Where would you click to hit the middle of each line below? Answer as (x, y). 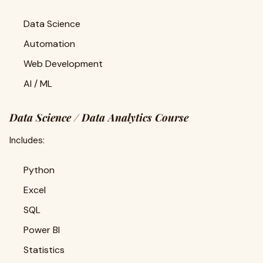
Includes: (27, 140)
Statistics (44, 250)
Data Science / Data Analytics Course (99, 117)
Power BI (42, 230)
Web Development (63, 64)
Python (39, 170)
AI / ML (38, 84)
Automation (49, 44)
